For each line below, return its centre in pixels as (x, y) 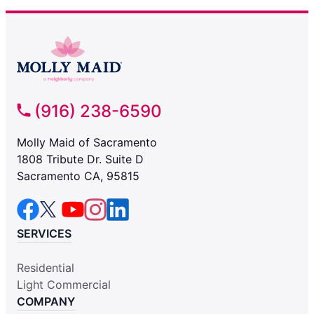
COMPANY (46, 302)
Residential (46, 268)
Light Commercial (64, 285)
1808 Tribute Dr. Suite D (80, 159)
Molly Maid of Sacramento (87, 143)
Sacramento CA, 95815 (78, 176)
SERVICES (44, 234)
